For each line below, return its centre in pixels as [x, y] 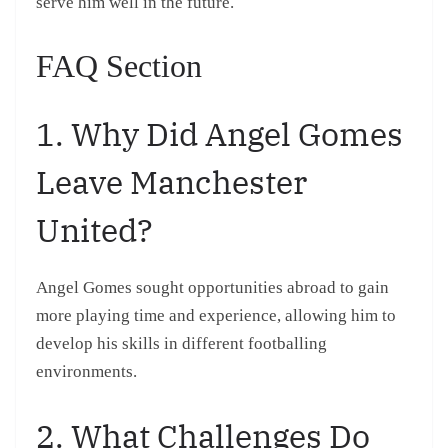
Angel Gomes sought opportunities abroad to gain [212, 288]
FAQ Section [119, 66]
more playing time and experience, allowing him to [216, 316]
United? [94, 230]
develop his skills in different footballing [181, 344]
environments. [86, 372]
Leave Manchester [171, 182]
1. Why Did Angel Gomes [219, 134]
